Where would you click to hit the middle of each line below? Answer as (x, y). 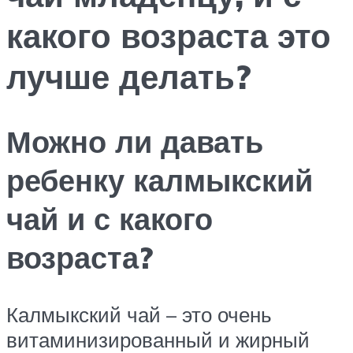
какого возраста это (169, 36)
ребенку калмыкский (160, 180)
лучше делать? (129, 77)
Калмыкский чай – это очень (139, 314)
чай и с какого (110, 219)
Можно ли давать (135, 142)
